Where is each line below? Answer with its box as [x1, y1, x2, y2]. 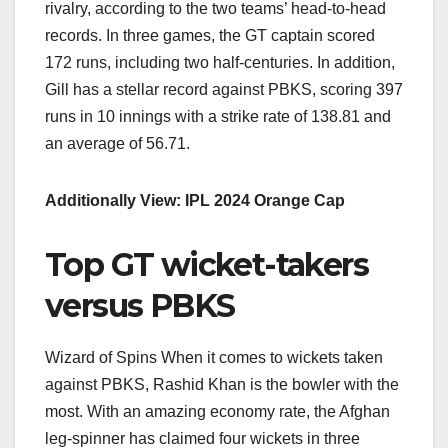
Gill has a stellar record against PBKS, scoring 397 [45, 81, 403, 99]
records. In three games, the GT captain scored [45, 27, 375, 45]
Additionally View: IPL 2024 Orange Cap [45, 192, 345, 210]
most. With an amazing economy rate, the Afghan [45, 403, 390, 420]
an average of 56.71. [45, 135, 190, 153]
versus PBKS [45, 286, 235, 326]
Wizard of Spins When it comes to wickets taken [45, 349, 383, 366]
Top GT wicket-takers [45, 245, 368, 285]
